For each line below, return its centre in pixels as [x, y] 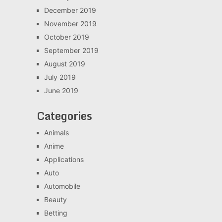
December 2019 [70, 10]
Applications [64, 159]
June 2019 [61, 90]
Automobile [62, 186]
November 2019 [70, 23]
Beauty [55, 199]
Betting [55, 213]
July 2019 [60, 77]
